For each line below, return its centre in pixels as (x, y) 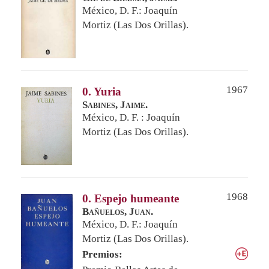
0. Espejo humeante (131, 198)
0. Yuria (102, 91)
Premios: (102, 254)
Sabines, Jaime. (115, 104)
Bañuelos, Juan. (118, 211)
